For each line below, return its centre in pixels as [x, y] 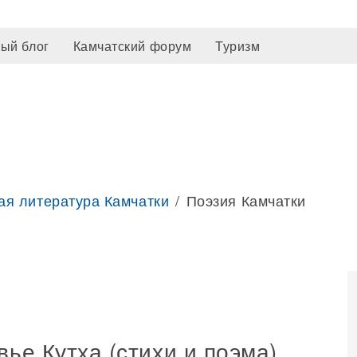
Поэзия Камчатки [246, 200]
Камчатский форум [132, 46]
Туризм [238, 46]
